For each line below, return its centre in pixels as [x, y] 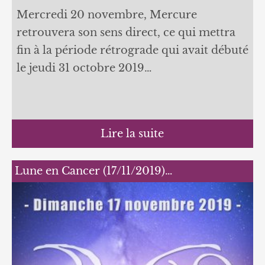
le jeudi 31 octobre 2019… [84, 68]
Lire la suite [132, 133]
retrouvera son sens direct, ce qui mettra [126, 32]
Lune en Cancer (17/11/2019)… [93, 171]
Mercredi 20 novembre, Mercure [106, 14]
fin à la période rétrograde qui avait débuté [132, 50]
